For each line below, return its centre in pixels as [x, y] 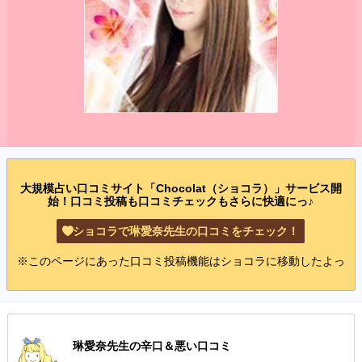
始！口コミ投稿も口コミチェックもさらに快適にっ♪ [181, 201]
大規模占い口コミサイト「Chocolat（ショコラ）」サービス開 [181, 188]
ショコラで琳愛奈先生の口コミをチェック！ [186, 231]
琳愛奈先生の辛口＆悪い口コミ [152, 345]
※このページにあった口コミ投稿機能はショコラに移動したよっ [181, 261]
